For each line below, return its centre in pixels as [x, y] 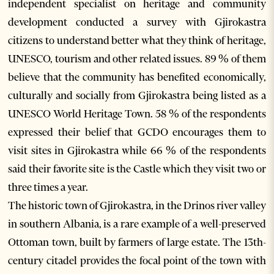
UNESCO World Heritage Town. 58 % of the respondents [137, 114]
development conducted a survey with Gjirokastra [137, 22]
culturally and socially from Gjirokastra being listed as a [137, 96]
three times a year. [48, 187]
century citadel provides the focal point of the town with [137, 261]
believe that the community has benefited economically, [137, 77]
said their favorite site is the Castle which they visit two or [137, 169]
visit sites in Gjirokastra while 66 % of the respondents [137, 151]
